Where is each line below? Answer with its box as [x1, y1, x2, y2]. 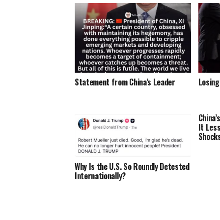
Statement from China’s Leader [75, 76, 175, 88]
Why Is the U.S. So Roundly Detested [75, 161, 190, 173]
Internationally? [75, 170, 126, 182]
